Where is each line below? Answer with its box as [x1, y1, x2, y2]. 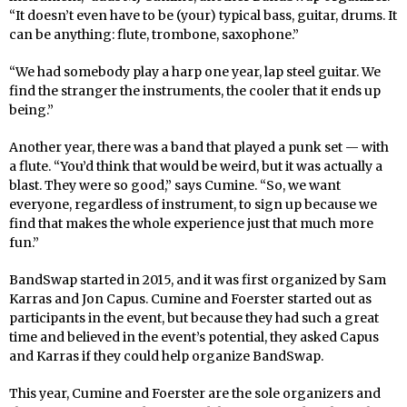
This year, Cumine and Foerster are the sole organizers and [9, 384, 381, 402]
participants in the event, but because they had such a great [9, 309, 379, 326]
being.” [9, 101, 54, 118]
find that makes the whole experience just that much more [9, 214, 373, 232]
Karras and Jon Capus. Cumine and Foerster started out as [9, 290, 372, 307]
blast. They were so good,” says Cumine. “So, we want [9, 176, 341, 194]
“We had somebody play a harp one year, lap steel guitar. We [9, 63, 381, 80]
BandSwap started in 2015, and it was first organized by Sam [9, 271, 386, 288]
